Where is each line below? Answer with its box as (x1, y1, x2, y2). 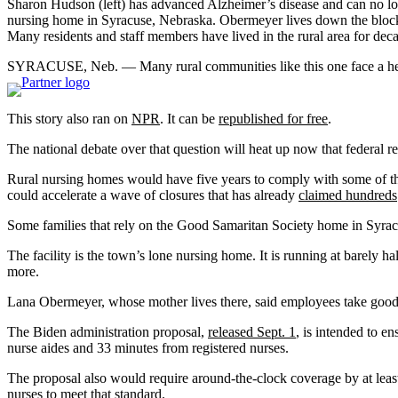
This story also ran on (7, 111, 131, 127)
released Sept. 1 (208, 324, 296, 340)
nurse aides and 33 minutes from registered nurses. (7, 340, 289, 356)
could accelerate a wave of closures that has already (7, 187, 298, 203)
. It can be (160, 111, 219, 127)
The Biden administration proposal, (7, 324, 208, 340)
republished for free (219, 111, 328, 127)
